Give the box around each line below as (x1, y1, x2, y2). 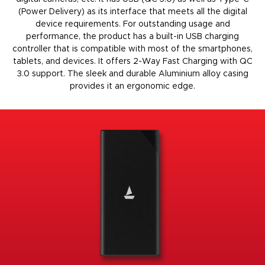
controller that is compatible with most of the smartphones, (12, 44, 253, 53)
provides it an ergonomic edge (70, 82, 193, 91)
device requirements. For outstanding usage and (35, 20, 230, 28)
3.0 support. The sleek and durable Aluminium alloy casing (17, 69, 248, 78)
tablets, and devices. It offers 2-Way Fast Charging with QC (12, 57, 253, 66)
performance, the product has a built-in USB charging (26, 32, 239, 41)
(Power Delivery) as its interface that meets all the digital (18, 7, 247, 16)
